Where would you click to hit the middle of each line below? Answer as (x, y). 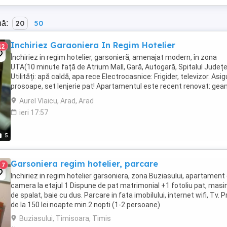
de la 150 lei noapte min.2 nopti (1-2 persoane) (85, 205)
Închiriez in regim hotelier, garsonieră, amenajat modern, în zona (114, 57)
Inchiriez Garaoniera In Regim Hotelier (93, 45)
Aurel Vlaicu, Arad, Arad (56, 101)
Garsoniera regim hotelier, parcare (84, 164)
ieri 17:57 (34, 112)
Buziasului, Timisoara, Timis (65, 218)
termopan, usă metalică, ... (53, 96)
